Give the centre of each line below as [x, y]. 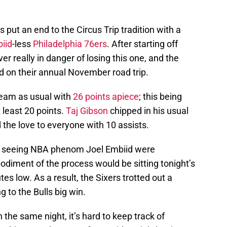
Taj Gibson [87, 111]
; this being [160, 97]
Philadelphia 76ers [70, 44]
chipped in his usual [148, 111]
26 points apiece [106, 97]
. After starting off [142, 44]
